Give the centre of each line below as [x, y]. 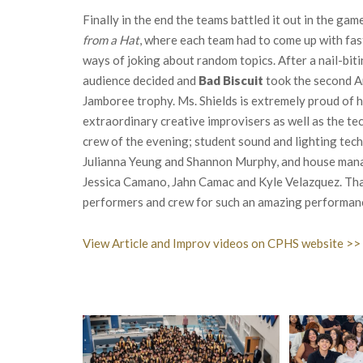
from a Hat [111, 39]
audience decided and [141, 80]
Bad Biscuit [231, 80]
